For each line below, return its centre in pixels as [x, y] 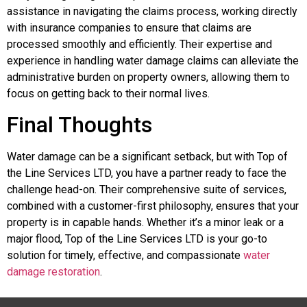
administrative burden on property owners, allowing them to [148, 77]
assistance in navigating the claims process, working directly [152, 11]
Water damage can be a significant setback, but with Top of [147, 157]
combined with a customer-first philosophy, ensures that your [153, 206]
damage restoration [53, 272]
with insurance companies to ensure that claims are [129, 27]
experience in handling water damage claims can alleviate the [153, 60]
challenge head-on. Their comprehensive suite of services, [147, 190]
